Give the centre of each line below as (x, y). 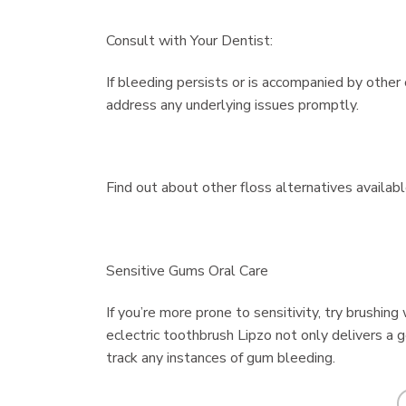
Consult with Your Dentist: (189, 41)
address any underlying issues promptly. (232, 105)
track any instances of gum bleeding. (221, 358)
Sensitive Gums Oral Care (187, 271)
